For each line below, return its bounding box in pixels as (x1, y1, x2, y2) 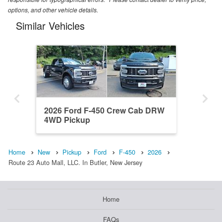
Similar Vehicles (16, 18, 85, 33)
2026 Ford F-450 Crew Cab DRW (44, 105, 165, 116)
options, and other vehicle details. (8, 5, 98, 14)
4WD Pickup (44, 114, 90, 126)
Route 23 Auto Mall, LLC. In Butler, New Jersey (8, 158, 142, 167)
